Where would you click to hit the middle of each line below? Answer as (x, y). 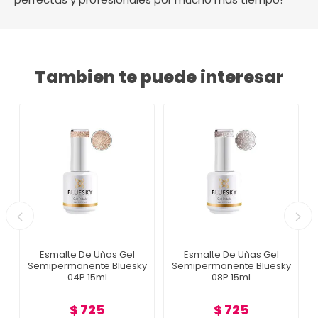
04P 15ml (87, 278)
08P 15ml (231, 278)
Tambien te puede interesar (159, 77)
